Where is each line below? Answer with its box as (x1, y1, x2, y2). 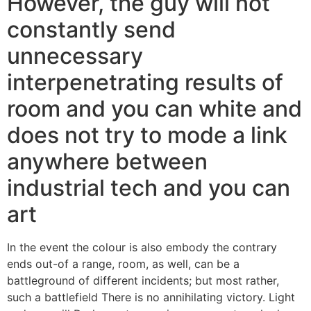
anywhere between (7, 148, 208, 176)
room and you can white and (7, 95, 302, 123)
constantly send (7, 16, 176, 44)
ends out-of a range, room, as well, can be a (7, 257, 239, 271)
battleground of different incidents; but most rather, (7, 274, 279, 288)
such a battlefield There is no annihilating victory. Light (7, 290, 295, 305)
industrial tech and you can (7, 174, 290, 202)
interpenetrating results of (7, 69, 283, 96)
